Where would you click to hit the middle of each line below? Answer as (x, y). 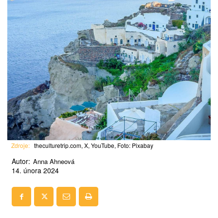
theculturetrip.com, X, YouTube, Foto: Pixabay (94, 145)
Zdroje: (20, 145)
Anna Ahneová (54, 161)
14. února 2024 (35, 170)
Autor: (21, 161)
